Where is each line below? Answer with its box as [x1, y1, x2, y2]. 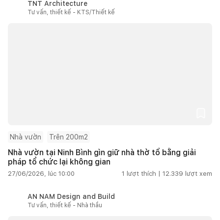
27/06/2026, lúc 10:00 [8, 169, 75, 177]
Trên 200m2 [49, 133, 88, 141]
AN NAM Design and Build [27, 192, 115, 200]
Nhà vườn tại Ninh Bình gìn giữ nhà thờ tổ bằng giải [8, 147, 196, 157]
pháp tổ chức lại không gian [8, 157, 110, 166]
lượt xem [185, 169, 212, 177]
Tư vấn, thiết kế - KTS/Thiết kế [27, 8, 115, 16]
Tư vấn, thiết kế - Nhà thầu [27, 201, 102, 209]
